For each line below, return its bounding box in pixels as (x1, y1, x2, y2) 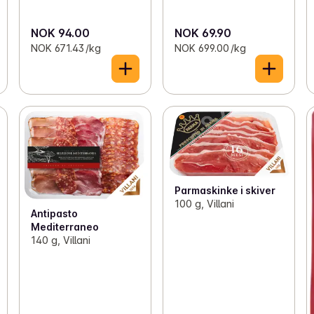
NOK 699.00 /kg (174, 42, 246, 55)
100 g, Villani (174, 197, 234, 210)
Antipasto (30, 207, 78, 220)
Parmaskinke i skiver (174, 184, 275, 196)
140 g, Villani (30, 234, 90, 247)
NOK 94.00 (30, 26, 90, 41)
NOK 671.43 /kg (30, 42, 101, 55)
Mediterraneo (30, 221, 99, 233)
